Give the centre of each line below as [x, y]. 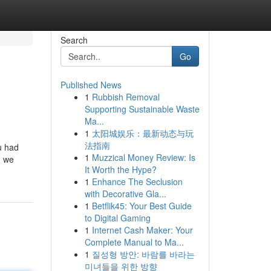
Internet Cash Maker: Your [142, 230]
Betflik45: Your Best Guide [142, 206]
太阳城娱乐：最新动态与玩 [142, 133]
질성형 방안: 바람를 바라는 [143, 254]
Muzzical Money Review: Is [143, 157]
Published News [91, 85]
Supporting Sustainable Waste [142, 109]
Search [74, 40]
